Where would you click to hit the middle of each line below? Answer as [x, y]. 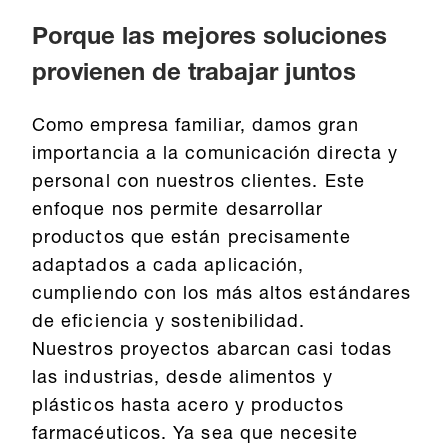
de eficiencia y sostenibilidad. [169, 322]
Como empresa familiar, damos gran [195, 126]
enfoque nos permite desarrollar [178, 210]
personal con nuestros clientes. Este [198, 182]
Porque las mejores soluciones [209, 38]
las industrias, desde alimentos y [182, 378]
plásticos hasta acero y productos [188, 406]
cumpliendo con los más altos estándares [222, 294]
